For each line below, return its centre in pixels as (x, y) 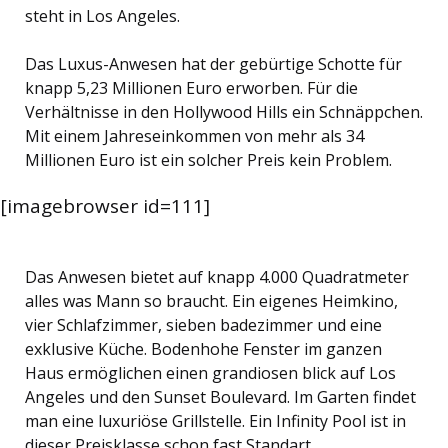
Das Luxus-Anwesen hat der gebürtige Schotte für (213, 64)
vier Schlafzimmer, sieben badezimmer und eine (203, 325)
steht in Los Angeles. (102, 16)
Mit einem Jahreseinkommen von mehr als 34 (194, 136)
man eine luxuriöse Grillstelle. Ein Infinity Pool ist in (215, 421)
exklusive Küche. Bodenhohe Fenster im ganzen (203, 349)
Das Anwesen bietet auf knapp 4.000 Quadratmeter (217, 277)
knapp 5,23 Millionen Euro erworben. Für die (191, 88)
